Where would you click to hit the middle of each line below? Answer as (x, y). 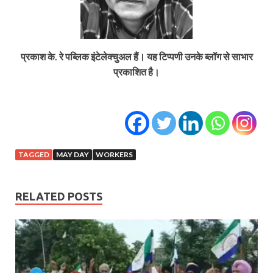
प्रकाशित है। (136, 71)
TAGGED (34, 154)
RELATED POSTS (59, 196)
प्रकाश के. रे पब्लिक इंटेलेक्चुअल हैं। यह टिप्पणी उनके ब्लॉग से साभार (136, 56)
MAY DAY (73, 154)
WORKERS (114, 154)
